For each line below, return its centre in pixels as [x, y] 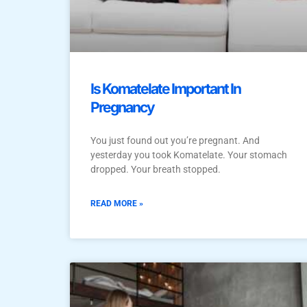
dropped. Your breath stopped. [156, 170]
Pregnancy [122, 108]
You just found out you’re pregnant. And [175, 141]
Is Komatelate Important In [165, 89]
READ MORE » [117, 204]
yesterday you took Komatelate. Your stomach [189, 155]
